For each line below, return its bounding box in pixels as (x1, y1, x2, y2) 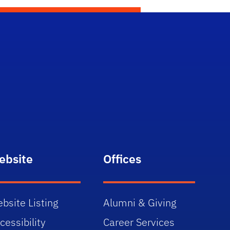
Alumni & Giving (103, 196, 177, 209)
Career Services (103, 215, 175, 229)
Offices (103, 151, 141, 166)
